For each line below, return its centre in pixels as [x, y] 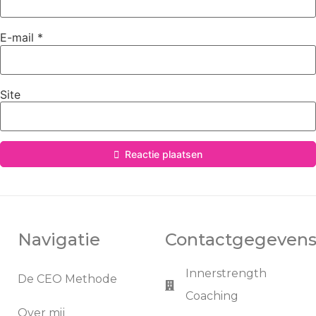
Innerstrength [226, 274]
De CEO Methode [67, 279]
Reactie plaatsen [164, 154]
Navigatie [59, 240]
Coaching [212, 296]
